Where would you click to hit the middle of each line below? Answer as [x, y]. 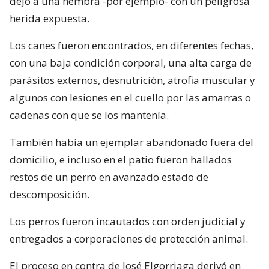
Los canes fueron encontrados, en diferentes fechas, [131, 45]
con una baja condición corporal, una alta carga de [131, 62]
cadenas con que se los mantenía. [89, 115]
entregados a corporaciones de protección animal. [129, 238]
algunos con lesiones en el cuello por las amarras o [130, 97]
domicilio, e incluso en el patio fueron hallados [121, 159]
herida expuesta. [50, 18]
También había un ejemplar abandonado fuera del [131, 142]
